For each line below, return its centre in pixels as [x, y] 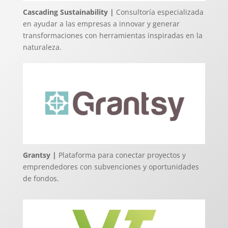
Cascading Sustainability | [68, 12]
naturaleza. [42, 47]
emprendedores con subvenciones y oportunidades [111, 166]
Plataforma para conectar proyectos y [121, 155]
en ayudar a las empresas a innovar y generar [101, 23]
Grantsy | [39, 155]
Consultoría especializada [159, 12]
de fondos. [41, 178]
